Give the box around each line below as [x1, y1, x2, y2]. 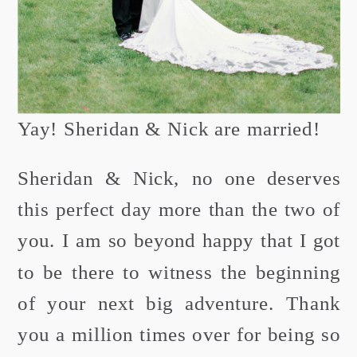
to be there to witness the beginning [18, 261, 341, 284]
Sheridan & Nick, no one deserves [18, 167, 341, 190]
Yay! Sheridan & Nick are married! [18, 118, 320, 141]
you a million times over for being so [18, 324, 341, 347]
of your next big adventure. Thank [18, 292, 341, 316]
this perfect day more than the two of [18, 198, 341, 222]
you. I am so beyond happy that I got [18, 229, 341, 253]
